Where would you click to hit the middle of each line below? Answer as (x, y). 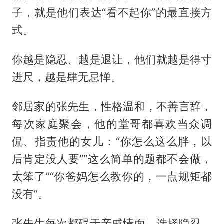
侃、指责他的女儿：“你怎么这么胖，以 (112, 142)
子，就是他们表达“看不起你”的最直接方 (112, 13)
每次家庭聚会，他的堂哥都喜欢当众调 (112, 124)
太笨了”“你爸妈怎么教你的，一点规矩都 (112, 177)
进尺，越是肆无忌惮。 (67, 77)
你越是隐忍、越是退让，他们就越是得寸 (112, 60)
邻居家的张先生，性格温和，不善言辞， (112, 107)
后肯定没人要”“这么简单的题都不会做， (112, 159)
